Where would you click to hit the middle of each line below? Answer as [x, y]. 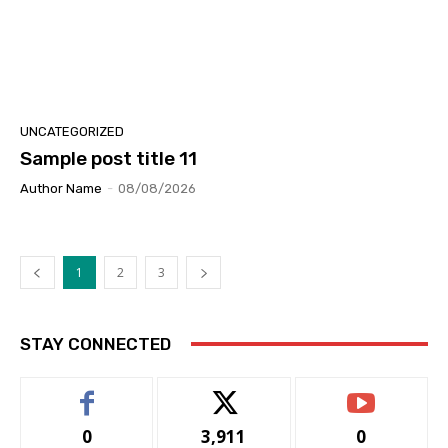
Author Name [61, 188]
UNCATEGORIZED [72, 131]
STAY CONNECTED [95, 343]
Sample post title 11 [108, 158]
